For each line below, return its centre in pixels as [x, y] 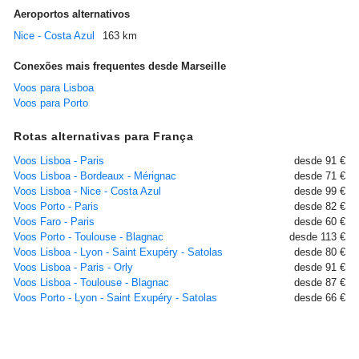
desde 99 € [320, 191]
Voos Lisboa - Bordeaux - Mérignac [95, 175]
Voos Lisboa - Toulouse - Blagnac [91, 282]
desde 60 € [320, 221]
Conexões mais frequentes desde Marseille [120, 66]
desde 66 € [320, 297]
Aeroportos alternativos [72, 14]
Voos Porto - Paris [56, 206]
